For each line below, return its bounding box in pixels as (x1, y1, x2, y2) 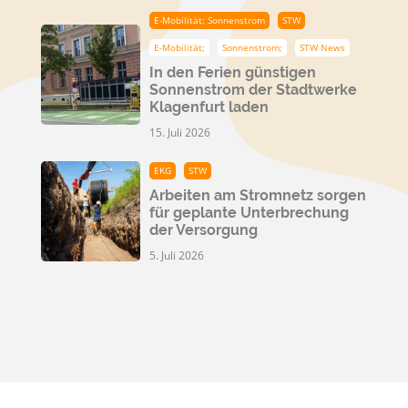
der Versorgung (149, 220, 259, 239)
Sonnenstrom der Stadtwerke (149, 80, 358, 98)
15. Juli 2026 (149, 124, 211, 140)
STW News (300, 40, 346, 54)
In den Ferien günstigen (149, 63, 317, 81)
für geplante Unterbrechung (149, 203, 350, 221)
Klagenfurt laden (149, 97, 270, 116)
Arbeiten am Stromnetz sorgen (149, 186, 367, 204)
